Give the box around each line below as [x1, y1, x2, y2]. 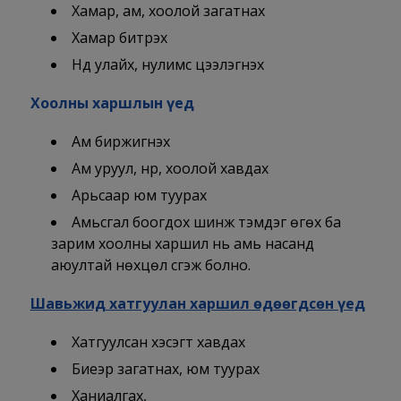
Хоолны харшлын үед [30, 93, 194, 114]
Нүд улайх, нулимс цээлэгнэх [71, 55, 264, 75]
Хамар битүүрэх [71, 28, 167, 48]
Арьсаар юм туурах [71, 185, 207, 206]
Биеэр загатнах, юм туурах [71, 359, 260, 380]
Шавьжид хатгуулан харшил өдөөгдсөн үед [30, 294, 365, 314]
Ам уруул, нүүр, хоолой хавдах [71, 158, 269, 179]
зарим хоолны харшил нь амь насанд [50, 234, 314, 254]
